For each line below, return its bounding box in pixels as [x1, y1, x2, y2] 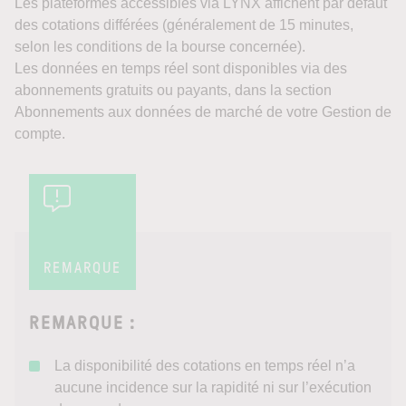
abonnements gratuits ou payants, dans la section [14, 82, 332, 98]
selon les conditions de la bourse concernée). [14, 39, 305, 54]
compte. [14, 126, 65, 141]
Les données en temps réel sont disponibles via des [14, 61, 347, 76]
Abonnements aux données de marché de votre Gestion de [14, 104, 391, 120]
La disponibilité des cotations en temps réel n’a [54, 358, 355, 373]
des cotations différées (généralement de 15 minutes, [14, 17, 353, 33]
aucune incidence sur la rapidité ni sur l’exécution [54, 380, 372, 395]
